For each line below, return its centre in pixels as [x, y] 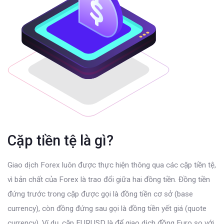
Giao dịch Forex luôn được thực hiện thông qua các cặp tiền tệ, [112, 165]
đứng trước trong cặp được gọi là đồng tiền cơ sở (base [100, 194]
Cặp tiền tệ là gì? [60, 140]
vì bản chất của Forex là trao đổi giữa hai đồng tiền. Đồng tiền [109, 179]
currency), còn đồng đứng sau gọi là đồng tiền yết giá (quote [107, 208]
